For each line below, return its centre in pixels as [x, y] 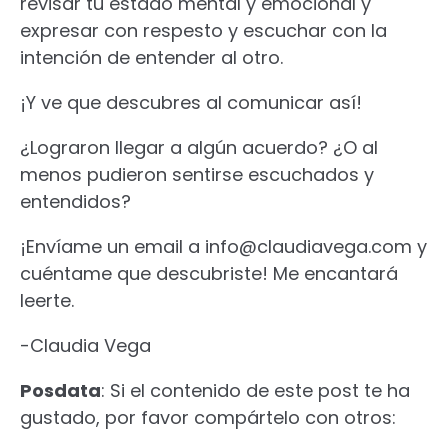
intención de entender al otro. [151, 57]
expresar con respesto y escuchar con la [203, 30]
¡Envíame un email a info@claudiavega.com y [223, 246]
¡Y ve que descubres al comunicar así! [191, 102]
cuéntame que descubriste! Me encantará [209, 273]
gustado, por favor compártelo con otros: [208, 417]
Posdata [60, 390]
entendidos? [75, 201]
